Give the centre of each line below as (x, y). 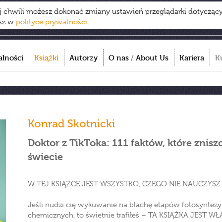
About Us (152, 58)
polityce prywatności (52, 22)
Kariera (192, 58)
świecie (45, 157)
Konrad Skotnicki (71, 124)
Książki (46, 58)
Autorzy (83, 58)
